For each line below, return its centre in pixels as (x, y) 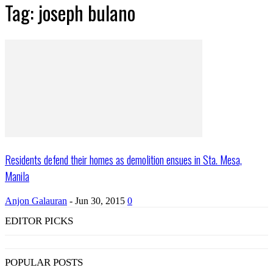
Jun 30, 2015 (100, 200)
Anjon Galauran (36, 200)
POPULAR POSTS (44, 262)
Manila (17, 175)
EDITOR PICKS (39, 221)
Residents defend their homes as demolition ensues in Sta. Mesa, (123, 159)
